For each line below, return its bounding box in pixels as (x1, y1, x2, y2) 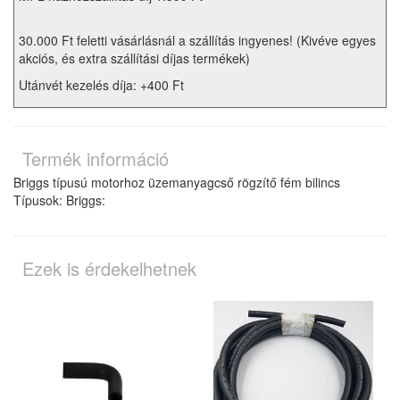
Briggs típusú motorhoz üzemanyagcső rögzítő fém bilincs (13, 173, 340, 192)
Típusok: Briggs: (13, 191, 105, 210)
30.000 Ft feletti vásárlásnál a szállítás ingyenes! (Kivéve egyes (19, 31, 376, 50)
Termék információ (22, 146, 169, 172)
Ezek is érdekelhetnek (22, 255, 196, 282)
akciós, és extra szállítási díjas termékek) (19, 49, 250, 68)
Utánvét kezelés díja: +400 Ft (19, 76, 184, 95)
